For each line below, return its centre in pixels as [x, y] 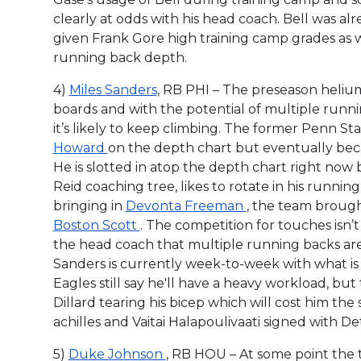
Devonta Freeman [186, 205]
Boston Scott [96, 225]
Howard [80, 147]
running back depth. [120, 57]
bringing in [89, 205]
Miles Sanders [113, 89]
